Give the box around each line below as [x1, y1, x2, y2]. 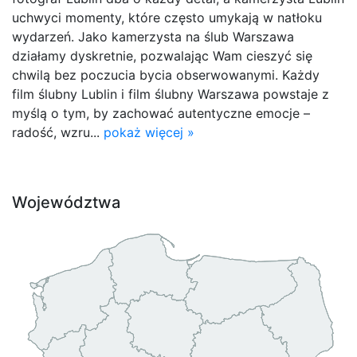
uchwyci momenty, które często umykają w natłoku [12, 9, 322, 25]
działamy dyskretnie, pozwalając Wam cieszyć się [12, 47, 312, 64]
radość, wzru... [12, 124, 104, 140]
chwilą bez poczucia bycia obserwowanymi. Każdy [12, 66, 320, 83]
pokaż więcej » [104, 124, 194, 140]
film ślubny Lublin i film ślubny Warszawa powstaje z [12, 85, 329, 102]
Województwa [12, 192, 120, 212]
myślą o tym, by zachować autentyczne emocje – [12, 104, 310, 121]
